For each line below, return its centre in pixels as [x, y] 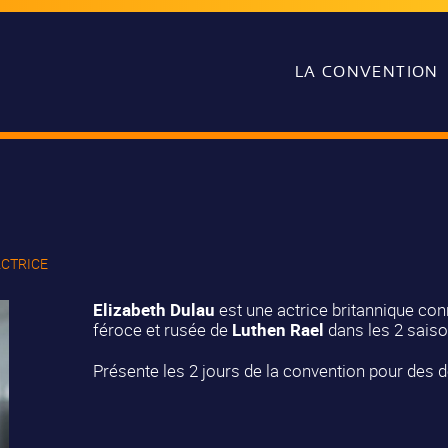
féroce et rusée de [162, 330]
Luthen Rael [277, 330]
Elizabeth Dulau [153, 310]
